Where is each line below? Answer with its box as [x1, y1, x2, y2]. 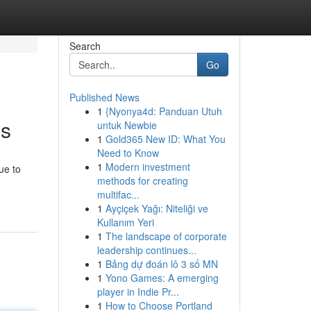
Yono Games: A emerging [105, 271, 219, 285]
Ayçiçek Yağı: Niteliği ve [105, 201, 208, 215]
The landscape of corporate [105, 229, 227, 243]
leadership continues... [96, 243, 196, 257]
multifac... [96, 187, 140, 201]
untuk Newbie [96, 118, 157, 132]
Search [69, 39, 101, 53]
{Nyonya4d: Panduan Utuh [105, 104, 222, 118]
